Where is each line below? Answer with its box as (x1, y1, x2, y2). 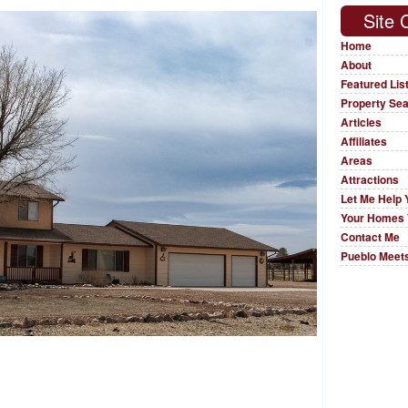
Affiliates (341, 133, 388, 150)
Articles (341, 114, 382, 131)
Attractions (341, 171, 400, 189)
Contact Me (341, 229, 401, 246)
